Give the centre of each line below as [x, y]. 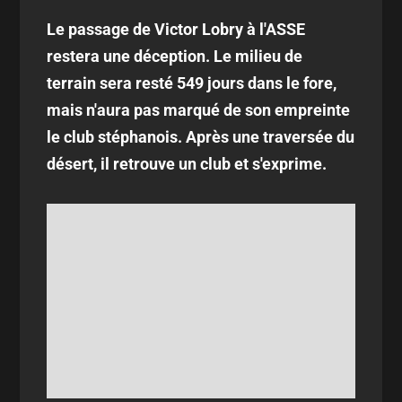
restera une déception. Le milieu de [175, 56]
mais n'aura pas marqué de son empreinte [199, 110]
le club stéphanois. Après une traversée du [201, 137]
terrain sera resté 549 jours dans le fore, [192, 83]
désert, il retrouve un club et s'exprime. [187, 164]
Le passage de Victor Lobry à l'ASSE [176, 29]
